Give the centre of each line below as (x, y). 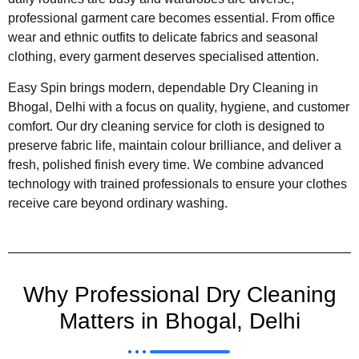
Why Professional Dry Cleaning (179, 294)
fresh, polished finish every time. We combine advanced (166, 164)
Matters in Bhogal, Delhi (179, 321)
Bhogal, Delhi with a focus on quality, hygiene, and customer (179, 107)
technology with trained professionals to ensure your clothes (177, 184)
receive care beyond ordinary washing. (118, 203)
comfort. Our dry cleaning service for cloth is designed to (166, 126)
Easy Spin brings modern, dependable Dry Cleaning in (163, 87)
